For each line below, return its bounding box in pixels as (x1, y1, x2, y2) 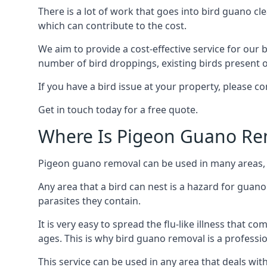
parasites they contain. (38, 194, 141, 207)
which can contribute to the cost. (38, 19, 187, 32)
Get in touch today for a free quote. (38, 103, 198, 116)
